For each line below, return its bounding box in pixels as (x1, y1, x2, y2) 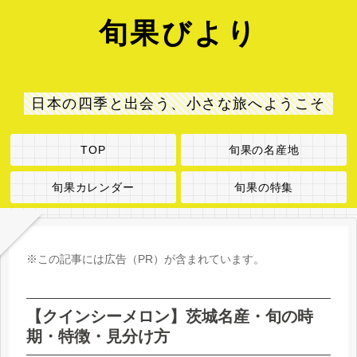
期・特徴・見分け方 (26, 328, 170, 346)
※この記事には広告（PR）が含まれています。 (26, 253, 265, 266)
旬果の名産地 (229, 143, 300, 157)
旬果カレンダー (52, 180, 135, 194)
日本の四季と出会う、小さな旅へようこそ (31, 95, 326, 112)
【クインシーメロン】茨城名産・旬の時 (26, 308, 313, 326)
